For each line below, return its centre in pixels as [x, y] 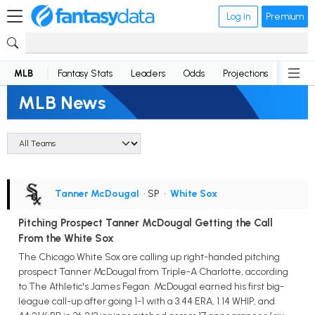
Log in [238, 16]
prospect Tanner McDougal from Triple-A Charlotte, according [153, 271]
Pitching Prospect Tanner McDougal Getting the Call [146, 223]
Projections [245, 73]
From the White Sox [66, 239]
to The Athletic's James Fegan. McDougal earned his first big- [151, 286]
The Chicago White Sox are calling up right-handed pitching [149, 257]
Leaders [148, 73]
